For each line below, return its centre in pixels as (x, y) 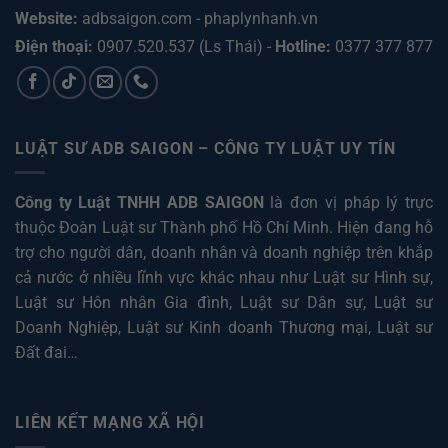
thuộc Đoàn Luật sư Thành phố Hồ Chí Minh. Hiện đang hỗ (224, 228)
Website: (48, 18)
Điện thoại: (56, 47)
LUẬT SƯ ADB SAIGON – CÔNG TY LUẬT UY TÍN (205, 148)
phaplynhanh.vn (261, 18)
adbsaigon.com (137, 18)
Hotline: (303, 47)
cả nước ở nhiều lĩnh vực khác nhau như (164, 278)
